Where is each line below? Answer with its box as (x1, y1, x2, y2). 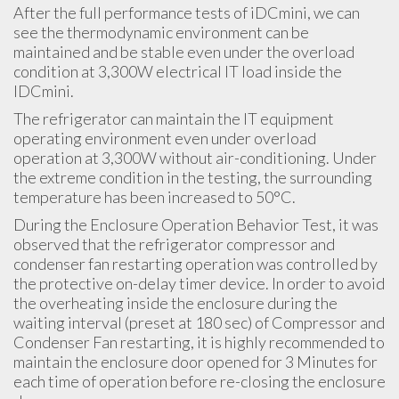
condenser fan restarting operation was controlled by (13, 253, 378, 273)
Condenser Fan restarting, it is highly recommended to (13, 331, 385, 352)
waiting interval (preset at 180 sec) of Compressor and (13, 312, 385, 332)
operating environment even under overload (13, 127, 316, 148)
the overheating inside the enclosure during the (13, 292, 338, 313)
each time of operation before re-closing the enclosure (13, 370, 386, 391)
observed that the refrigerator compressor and (13, 233, 335, 254)
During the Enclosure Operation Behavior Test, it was (13, 214, 379, 234)
